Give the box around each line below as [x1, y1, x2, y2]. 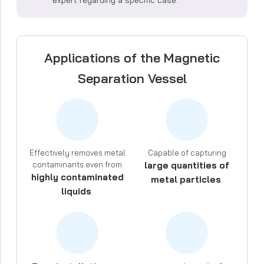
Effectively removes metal [29, 147, 126, 157]
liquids [61, 185, 91, 197]
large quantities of [144, 159, 229, 171]
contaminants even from [32, 159, 122, 169]
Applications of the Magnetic [44, 49, 220, 66]
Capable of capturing [147, 147, 226, 157]
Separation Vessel [77, 70, 187, 87]
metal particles [151, 173, 221, 185]
